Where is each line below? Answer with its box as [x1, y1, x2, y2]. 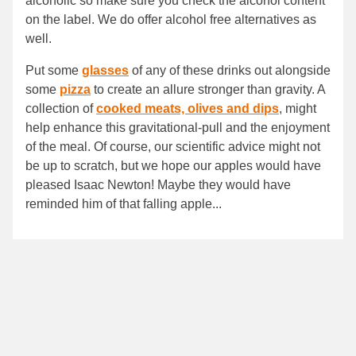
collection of [25, 102, 96, 116]
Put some [25, 64, 82, 78]
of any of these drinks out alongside [129, 64, 331, 78]
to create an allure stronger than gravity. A [91, 83, 325, 97]
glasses [82, 64, 129, 78]
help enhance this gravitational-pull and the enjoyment [25, 121, 330, 135]
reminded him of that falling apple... [25, 197, 225, 211]
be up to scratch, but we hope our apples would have [25, 159, 321, 173]
